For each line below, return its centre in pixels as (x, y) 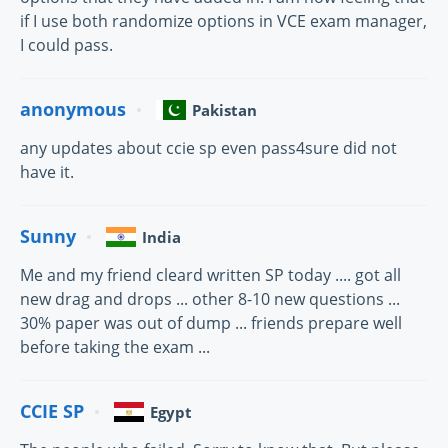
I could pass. (66, 44)
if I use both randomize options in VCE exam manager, (223, 20)
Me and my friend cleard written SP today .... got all (210, 274)
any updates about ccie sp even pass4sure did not (208, 147)
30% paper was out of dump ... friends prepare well (211, 322)
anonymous (73, 109)
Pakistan (224, 109)
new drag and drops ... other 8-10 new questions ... (210, 298)
